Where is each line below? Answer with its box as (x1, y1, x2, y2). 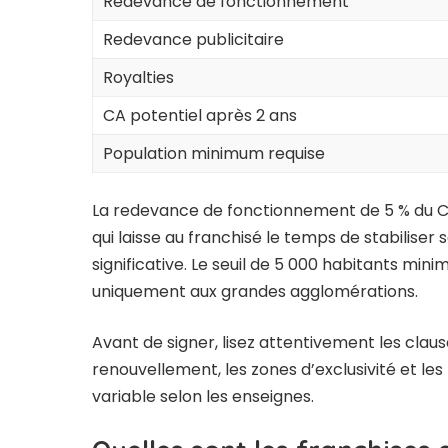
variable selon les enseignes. (92, 385, 314, 409)
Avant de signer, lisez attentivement (92, 331, 379, 355)
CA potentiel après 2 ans (103, 104, 297, 128)
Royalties (103, 66, 174, 90)
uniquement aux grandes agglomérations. (92, 280, 418, 304)
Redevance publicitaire (103, 28, 284, 52)
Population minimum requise (103, 142, 325, 166)
